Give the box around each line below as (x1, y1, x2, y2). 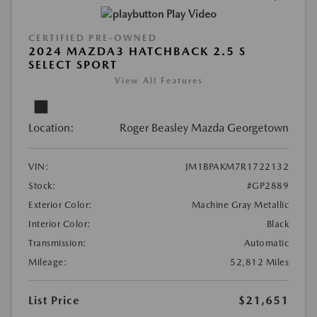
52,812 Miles (230, 256, 289, 267)
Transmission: (28, 237, 87, 248)
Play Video (166, 7, 217, 21)
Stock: (28, 180, 56, 191)
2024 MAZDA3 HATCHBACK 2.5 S (28, 44, 246, 58)
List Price (28, 293, 80, 307)
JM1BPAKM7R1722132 (185, 161, 289, 172)
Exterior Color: (28, 199, 93, 210)
